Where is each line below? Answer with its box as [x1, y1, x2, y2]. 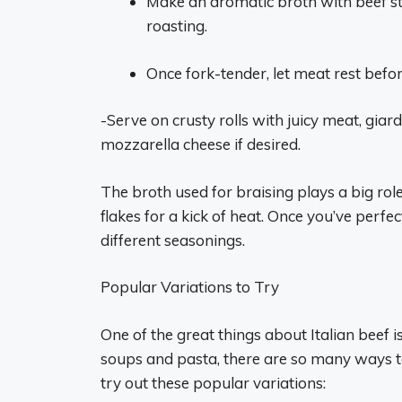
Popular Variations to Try [100, 277, 279, 296]
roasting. [146, 16, 207, 35]
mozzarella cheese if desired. [100, 135, 301, 153]
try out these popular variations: [100, 372, 326, 392]
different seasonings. [100, 230, 245, 249]
